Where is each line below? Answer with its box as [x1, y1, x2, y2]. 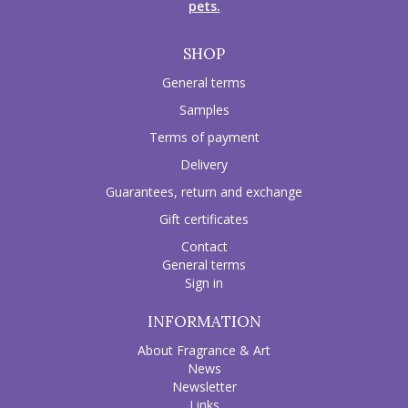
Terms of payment [148, 128, 260, 147]
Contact [180, 238, 228, 256]
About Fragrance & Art [138, 342, 270, 360]
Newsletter [171, 378, 237, 396]
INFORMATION [147, 311, 261, 332]
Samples [178, 101, 229, 119]
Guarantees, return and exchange [106, 183, 302, 201]
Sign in [185, 274, 223, 292]
